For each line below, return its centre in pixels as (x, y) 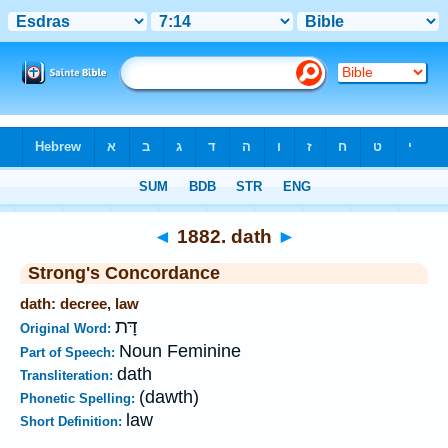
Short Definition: (73, 421)
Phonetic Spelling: (79, 398)
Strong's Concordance (124, 273)
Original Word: (67, 328)
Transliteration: (68, 375)
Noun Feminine (180, 351)
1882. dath (224, 236)
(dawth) (169, 397)
